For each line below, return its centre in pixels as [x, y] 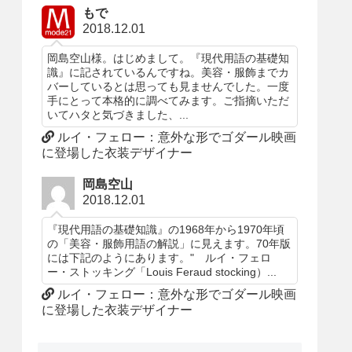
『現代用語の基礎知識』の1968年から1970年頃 [166, 229]
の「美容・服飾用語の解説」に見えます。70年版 [169, 243]
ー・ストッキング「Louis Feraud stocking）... [162, 271]
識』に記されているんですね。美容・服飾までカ [169, 72]
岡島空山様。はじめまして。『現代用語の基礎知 [169, 58]
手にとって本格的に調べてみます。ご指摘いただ [169, 100]
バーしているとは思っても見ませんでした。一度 [169, 86]
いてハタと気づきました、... [118, 114]
